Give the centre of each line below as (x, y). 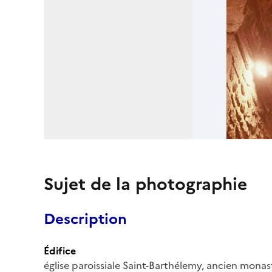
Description (85, 219)
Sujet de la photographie (145, 184)
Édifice (60, 250)
